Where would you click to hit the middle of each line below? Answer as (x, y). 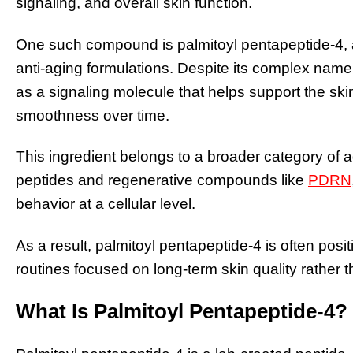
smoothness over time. (93, 115)
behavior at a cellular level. (106, 204)
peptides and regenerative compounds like (162, 180)
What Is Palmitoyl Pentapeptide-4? (182, 311)
